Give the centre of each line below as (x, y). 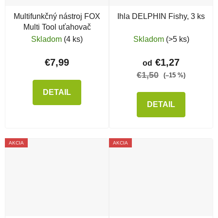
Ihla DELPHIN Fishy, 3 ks (161, 17)
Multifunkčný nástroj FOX (57, 17)
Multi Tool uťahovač (57, 27)
